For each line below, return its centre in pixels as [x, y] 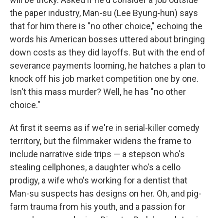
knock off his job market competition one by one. [104, 78]
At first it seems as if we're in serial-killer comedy [105, 127]
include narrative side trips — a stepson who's [97, 154]
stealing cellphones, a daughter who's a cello [95, 167]
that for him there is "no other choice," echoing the [106, 26]
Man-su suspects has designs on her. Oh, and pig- [106, 193]
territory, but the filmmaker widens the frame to [100, 141]
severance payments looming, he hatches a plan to [108, 65]
